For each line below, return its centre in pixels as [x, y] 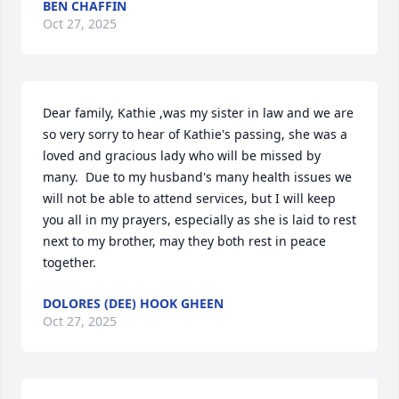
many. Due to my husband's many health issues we [197, 177]
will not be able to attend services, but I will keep [189, 198]
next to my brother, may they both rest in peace [184, 241]
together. [69, 262]
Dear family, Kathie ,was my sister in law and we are [198, 113]
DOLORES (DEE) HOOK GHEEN [133, 303]
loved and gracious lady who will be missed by [182, 155]
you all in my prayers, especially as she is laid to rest [199, 220]
